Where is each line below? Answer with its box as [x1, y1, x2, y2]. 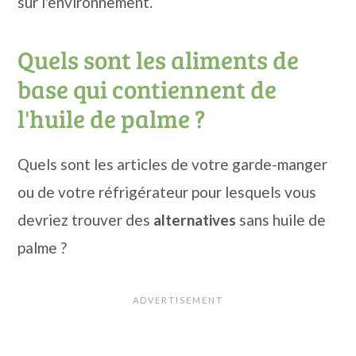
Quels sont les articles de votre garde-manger [17, 155, 328, 173]
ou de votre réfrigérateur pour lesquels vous [17, 183, 317, 201]
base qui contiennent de [17, 72, 277, 106]
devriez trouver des [17, 211, 154, 229]
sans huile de [236, 211, 327, 229]
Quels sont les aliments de [17, 43, 300, 76]
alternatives [153, 211, 237, 229]
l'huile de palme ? [17, 102, 206, 135]
